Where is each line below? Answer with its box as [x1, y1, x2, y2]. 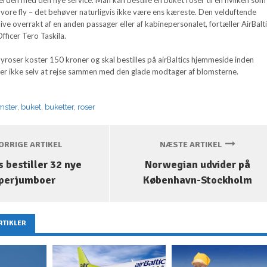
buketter [45, 102, 74, 111]
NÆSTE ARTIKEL [159, 139, 225, 150]
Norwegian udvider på [144, 158, 250, 172]
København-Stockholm [142, 173, 252, 187]
